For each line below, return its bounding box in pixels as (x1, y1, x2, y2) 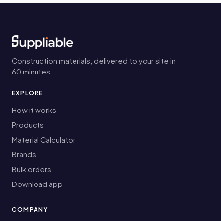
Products (12, 120, 44, 130)
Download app (12, 180, 63, 189)
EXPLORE (12, 89, 43, 97)
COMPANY (12, 205, 48, 214)
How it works (12, 106, 56, 115)
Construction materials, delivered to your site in (12, 56, 176, 66)
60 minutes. (12, 67, 53, 76)
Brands (12, 150, 36, 159)
